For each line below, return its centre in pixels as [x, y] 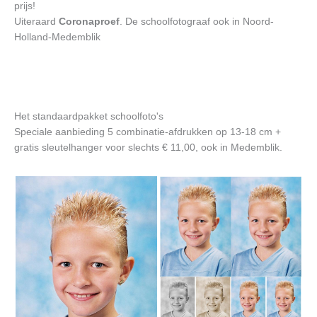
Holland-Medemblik [57, 37]
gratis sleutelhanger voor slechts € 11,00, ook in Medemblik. [148, 147]
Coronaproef [89, 21]
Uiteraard [36, 21]
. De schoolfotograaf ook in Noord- [197, 21]
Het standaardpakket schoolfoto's [89, 116]
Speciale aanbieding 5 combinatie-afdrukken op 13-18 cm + [148, 132]
